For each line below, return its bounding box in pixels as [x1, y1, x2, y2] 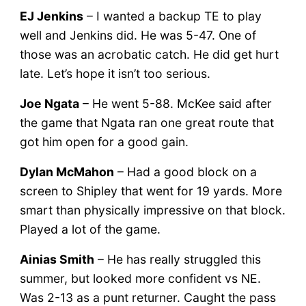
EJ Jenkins [19, 8, 83, 23]
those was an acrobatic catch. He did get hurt [19, 46, 279, 61]
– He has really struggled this [94, 251, 261, 266]
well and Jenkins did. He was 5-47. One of [19, 27, 256, 42]
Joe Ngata [19, 96, 79, 111]
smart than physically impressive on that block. [19, 202, 286, 217]
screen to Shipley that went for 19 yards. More [19, 183, 282, 198]
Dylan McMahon [19, 164, 114, 179]
